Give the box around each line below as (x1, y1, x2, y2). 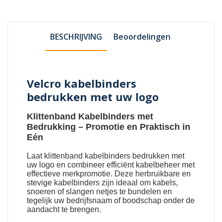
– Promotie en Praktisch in (76, 121, 191, 132)
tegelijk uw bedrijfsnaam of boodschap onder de (27, 196, 195, 205)
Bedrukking (27, 121, 76, 132)
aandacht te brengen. (27, 205, 102, 214)
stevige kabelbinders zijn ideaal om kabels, (27, 178, 178, 187)
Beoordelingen (113, 31, 170, 42)
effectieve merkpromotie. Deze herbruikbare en (27, 169, 191, 178)
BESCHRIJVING (50, 31, 102, 42)
